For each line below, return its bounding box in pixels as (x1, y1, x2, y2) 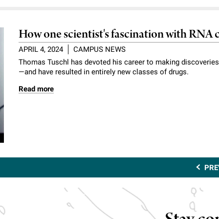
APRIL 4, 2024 (19, 45, 64, 54)
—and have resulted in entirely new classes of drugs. (19, 67, 189, 77)
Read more (19, 85, 54, 94)
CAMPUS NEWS (73, 45, 126, 54)
